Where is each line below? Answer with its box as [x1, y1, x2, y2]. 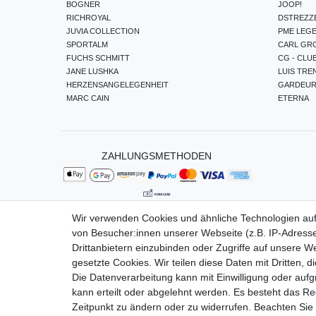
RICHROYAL [66, 13, 111, 22]
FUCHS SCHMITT [66, 53, 130, 62]
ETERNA [278, 93, 309, 102]
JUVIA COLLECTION [66, 26, 140, 35]
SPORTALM [66, 39, 108, 49]
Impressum [235, 241, 286, 253]
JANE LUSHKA [66, 66, 119, 75]
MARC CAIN [66, 93, 109, 102]
